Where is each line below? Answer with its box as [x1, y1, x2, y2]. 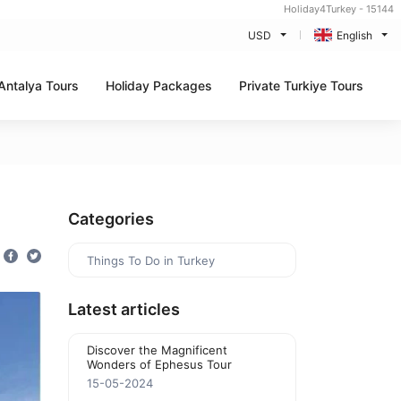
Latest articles [68, 300, 180, 319]
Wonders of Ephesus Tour [87, 357, 232, 371]
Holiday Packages [106, 77, 212, 93]
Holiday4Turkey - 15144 [284, 3, 394, 15]
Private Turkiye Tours [239, 77, 363, 93]
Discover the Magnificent [87, 343, 227, 357]
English [336, 28, 372, 42]
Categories [68, 209, 154, 228]
